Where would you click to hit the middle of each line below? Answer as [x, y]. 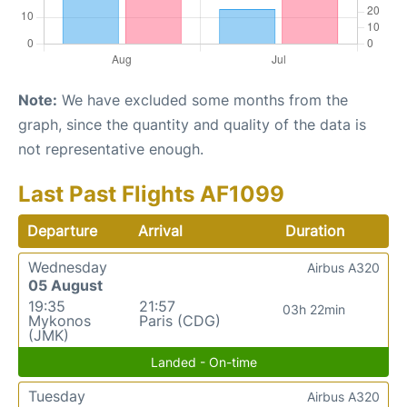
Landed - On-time [203, 362]
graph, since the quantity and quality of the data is [192, 124]
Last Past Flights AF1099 [151, 194]
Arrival [161, 230]
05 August [65, 285]
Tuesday [57, 396]
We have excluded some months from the [203, 99]
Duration [314, 230]
